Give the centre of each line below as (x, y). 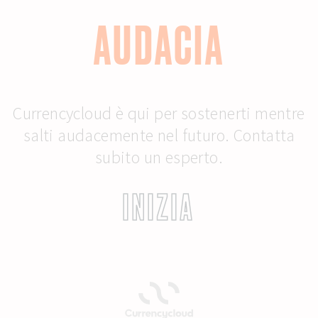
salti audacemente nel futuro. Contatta (159, 136)
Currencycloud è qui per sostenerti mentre (159, 114)
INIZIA (159, 207)
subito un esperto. (159, 158)
